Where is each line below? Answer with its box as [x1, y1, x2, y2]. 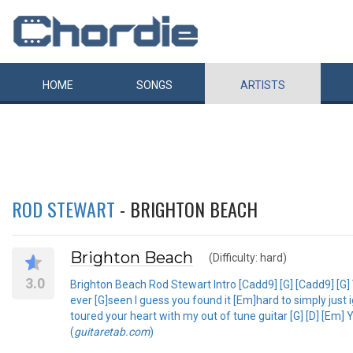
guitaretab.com [74, 325, 150, 338]
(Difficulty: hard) [209, 251, 287, 264]
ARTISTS [240, 79, 285, 91]
